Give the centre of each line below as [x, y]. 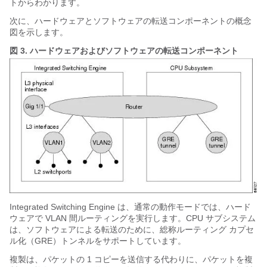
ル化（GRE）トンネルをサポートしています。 [98, 241]
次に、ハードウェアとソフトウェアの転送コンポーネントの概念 [131, 21]
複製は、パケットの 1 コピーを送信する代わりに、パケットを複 [131, 260]
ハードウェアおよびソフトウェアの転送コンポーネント [134, 50]
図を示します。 [39, 32]
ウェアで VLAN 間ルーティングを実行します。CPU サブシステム [133, 218]
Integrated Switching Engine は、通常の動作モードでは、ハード [130, 207]
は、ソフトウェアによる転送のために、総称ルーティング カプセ [132, 230]
